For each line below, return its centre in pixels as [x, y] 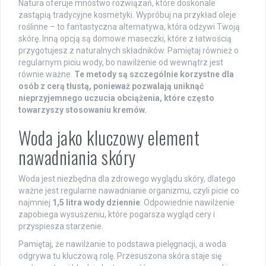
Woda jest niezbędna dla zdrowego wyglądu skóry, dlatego [127, 178]
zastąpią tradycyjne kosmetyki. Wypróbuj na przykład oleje [127, 15]
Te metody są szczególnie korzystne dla [154, 74]
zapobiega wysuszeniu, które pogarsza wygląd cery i [117, 214]
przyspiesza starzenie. [61, 226]
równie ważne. [46, 74]
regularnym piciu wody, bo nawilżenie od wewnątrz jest [121, 62]
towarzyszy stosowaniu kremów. [83, 110]
